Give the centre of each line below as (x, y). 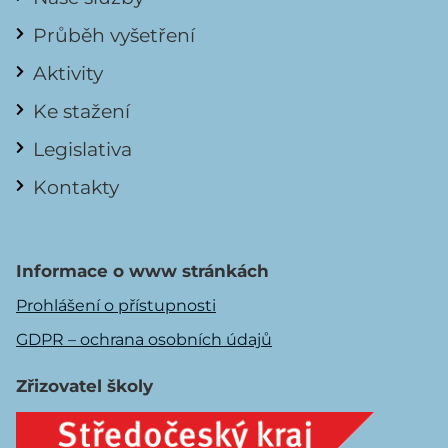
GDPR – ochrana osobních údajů (144, 339)
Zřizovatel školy (84, 385)
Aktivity (68, 72)
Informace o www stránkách (142, 270)
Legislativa (82, 148)
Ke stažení (81, 110)
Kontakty (76, 186)
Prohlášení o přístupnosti (116, 305)
